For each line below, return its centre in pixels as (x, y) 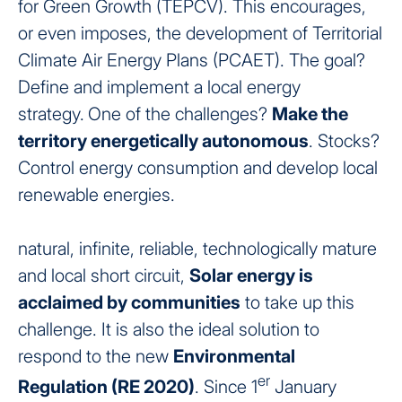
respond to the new (96, 356)
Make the (310, 114)
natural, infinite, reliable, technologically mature (197, 248)
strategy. (51, 114)
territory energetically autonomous (163, 140)
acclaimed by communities (129, 302)
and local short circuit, (104, 275)
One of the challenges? (180, 114)
